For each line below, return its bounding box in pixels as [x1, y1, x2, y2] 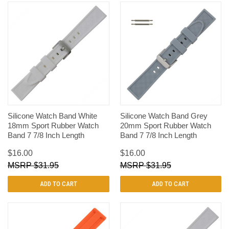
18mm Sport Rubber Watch [8, 121, 99, 130]
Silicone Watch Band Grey [120, 111, 208, 121]
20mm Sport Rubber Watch [120, 121, 211, 130]
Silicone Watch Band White [8, 111, 97, 121]
